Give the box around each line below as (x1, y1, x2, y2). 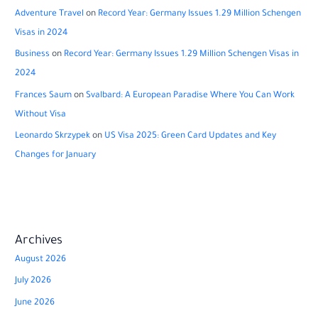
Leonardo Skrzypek (15, 131, 91, 141)
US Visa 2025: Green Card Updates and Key (104, 131, 277, 141)
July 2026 (15, 276, 52, 287)
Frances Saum (15, 90, 72, 101)
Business (15, 50, 50, 60)
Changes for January (15, 150, 97, 160)
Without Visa (15, 109, 67, 120)
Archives (15, 234, 63, 248)
